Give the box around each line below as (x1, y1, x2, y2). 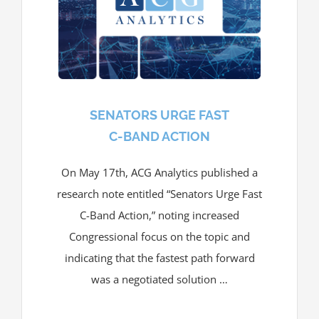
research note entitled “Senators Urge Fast (57, 186, 262, 201)
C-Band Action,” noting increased (80, 207, 239, 222)
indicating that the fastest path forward (64, 250, 255, 265)
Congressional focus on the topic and (69, 229, 250, 244)
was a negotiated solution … (91, 271, 228, 286)
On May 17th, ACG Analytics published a (61, 164, 258, 179)
